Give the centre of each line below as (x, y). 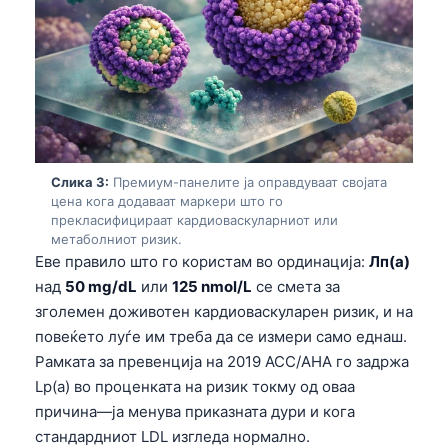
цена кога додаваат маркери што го (167, 200)
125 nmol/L (212, 286)
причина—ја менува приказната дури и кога (195, 411)
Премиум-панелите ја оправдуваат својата (248, 181)
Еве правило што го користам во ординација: (202, 261)
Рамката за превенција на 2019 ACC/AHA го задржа (222, 361)
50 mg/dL (101, 286)
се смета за (296, 286)
